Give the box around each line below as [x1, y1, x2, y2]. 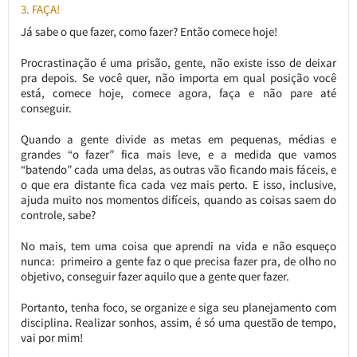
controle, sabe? [20, 207, 96, 223]
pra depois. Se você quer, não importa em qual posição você [20, 70, 337, 86]
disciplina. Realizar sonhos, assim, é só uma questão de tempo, [20, 315, 337, 331]
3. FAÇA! [20, 2, 60, 18]
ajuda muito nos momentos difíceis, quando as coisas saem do [20, 192, 337, 208]
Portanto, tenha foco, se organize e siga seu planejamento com [20, 300, 337, 316]
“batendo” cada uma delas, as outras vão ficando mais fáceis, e [20, 162, 337, 178]
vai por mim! [20, 330, 83, 346]
